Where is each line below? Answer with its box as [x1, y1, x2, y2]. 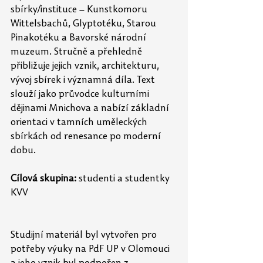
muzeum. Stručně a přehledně [11, 48, 144, 58]
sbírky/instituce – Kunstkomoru [11, 5, 150, 15]
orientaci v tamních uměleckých [11, 118, 150, 128]
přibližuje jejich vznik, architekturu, [11, 62, 161, 72]
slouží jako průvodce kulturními [11, 90, 151, 100]
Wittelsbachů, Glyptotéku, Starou [11, 19, 159, 29]
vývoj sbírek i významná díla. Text [11, 76, 157, 86]
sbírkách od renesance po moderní [11, 132, 163, 142]
